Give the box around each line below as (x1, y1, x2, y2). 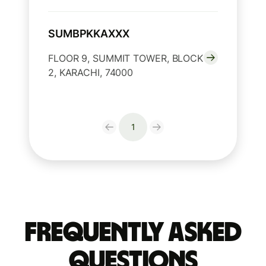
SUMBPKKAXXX (48, 27, 129, 40)
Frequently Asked (24, 219, 242, 247)
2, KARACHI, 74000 (48, 66, 134, 79)
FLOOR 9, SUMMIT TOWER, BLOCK (48, 52, 203, 65)
